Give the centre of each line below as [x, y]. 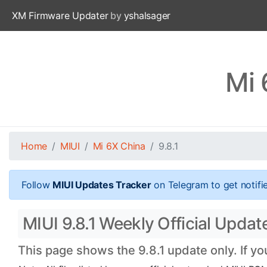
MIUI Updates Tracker [102, 185]
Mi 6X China [119, 146]
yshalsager [147, 15]
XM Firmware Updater [60, 15]
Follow [37, 185]
